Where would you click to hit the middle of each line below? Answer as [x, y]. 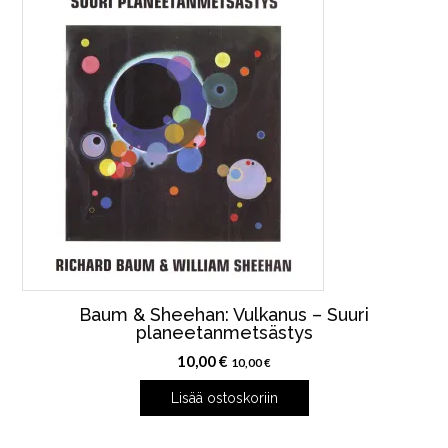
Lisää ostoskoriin [224, 398]
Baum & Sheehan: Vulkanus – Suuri [224, 315]
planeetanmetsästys [224, 333]
